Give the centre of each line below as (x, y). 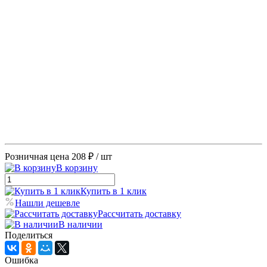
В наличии (80, 224)
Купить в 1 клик (114, 191)
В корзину (77, 167)
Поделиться (29, 235)
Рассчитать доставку (139, 213)
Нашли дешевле (47, 203)
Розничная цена (37, 156)
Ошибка (21, 260)
